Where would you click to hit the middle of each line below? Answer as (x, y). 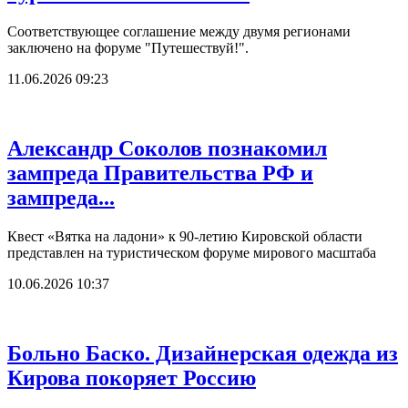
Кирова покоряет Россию (132, 378)
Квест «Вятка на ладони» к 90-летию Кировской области (185, 237)
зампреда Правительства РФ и (160, 173)
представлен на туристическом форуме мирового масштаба (192, 253)
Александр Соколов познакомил (167, 149)
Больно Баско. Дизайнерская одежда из (203, 354)
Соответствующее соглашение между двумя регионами (179, 32)
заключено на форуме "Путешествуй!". (128, 48)
